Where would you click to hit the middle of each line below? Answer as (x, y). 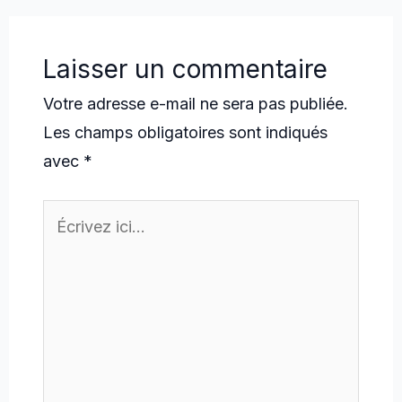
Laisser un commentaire (186, 69)
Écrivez (70, 213)
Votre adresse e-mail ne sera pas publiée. (196, 103)
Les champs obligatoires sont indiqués (186, 132)
